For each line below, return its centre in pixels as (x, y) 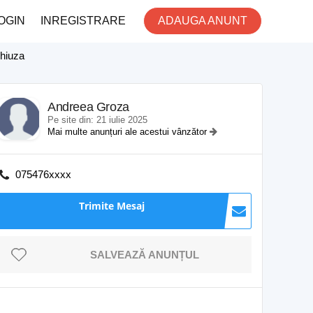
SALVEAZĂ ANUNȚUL (145, 255)
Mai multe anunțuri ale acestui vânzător (129, 132)
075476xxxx (43, 174)
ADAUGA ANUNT (203, 21)
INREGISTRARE (83, 21)
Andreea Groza (88, 107)
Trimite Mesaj (112, 206)
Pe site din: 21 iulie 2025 (97, 120)
